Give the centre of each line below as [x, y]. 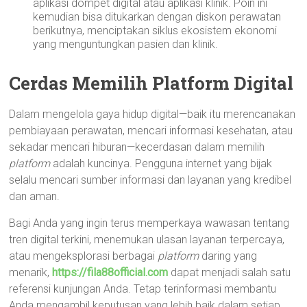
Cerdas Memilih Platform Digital [151, 83]
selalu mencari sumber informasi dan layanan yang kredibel [150, 180]
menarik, [31, 272]
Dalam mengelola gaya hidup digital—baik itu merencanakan [152, 114]
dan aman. [35, 196]
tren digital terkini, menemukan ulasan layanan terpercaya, [147, 240]
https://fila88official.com [110, 272]
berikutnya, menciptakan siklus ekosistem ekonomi [155, 30]
